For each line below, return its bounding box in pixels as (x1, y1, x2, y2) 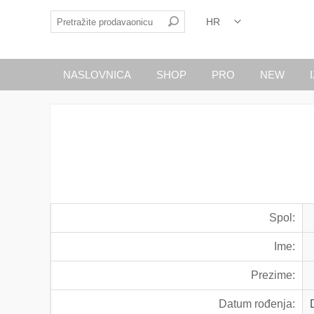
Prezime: (251, 269, 296, 281)
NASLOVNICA (63, 69, 131, 81)
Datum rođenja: (219, 298, 296, 310)
